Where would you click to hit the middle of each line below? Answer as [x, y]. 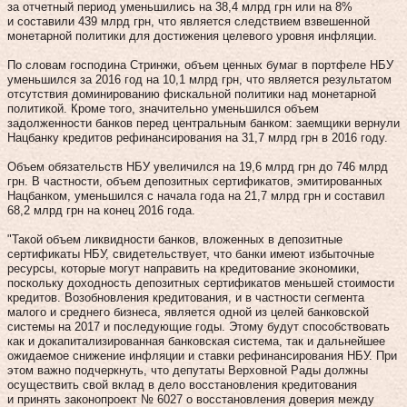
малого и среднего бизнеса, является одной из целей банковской [188, 312]
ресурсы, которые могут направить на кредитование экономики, [184, 268]
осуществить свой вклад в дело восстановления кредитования [182, 384]
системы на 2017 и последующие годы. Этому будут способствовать [199, 326]
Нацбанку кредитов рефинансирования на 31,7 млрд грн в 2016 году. [198, 137]
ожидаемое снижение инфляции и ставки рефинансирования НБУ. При [202, 355]
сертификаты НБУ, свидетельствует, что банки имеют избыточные [191, 253]
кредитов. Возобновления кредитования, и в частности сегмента [186, 297]
